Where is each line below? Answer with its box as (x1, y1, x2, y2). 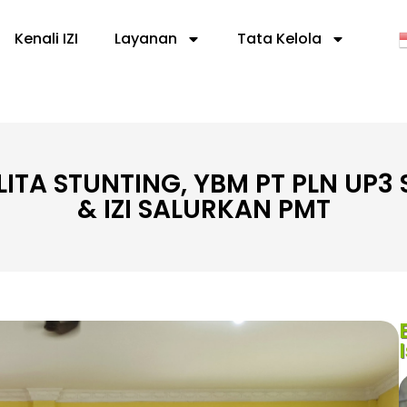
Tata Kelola (236, 28, 322, 50)
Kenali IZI (14, 28, 78, 50)
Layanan (114, 28, 177, 50)
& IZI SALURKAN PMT (76, 192, 331, 228)
